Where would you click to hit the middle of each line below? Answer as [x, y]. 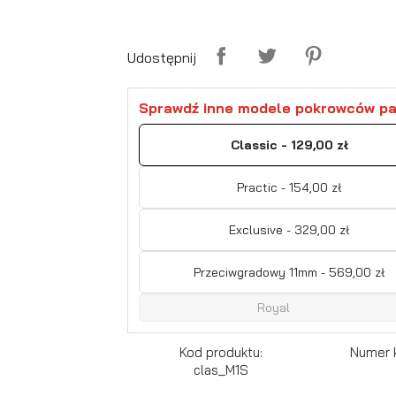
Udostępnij [162, 57]
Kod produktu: [221, 352]
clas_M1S [221, 369]
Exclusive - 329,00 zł [289, 229]
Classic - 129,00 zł [289, 145]
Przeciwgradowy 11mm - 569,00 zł [289, 272]
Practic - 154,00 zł [289, 187]
